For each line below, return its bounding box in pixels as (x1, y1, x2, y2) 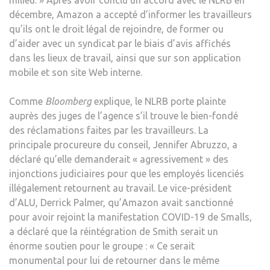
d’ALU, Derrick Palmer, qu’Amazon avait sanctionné (9, 196, 233, 208)
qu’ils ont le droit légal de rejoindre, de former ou (9, 23, 224, 34)
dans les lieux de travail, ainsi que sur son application (9, 52, 241, 63)
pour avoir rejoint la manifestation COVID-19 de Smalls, (9, 211, 252, 222)
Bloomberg (45, 95, 94, 107)
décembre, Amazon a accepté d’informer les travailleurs (9, 8, 252, 20)
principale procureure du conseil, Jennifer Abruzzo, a (9, 139, 237, 150)
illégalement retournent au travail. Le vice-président (9, 182, 231, 193)
